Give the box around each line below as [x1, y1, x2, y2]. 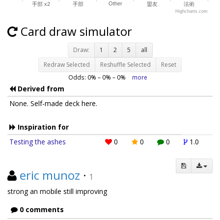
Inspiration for [16, 122, 69, 132]
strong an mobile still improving [7, 187, 107, 196]
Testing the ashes [9, 137, 66, 147]
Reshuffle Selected [100, 60, 151, 69]
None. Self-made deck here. [9, 99, 97, 109]
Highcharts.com [175, 9, 208, 14]
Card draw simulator [18, 23, 132, 40]
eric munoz [20, 167, 80, 184]
